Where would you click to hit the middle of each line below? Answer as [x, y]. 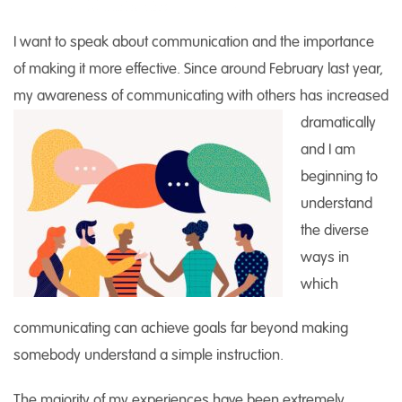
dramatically [338, 122]
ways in [325, 257]
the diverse [335, 230]
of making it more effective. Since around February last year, [198, 68]
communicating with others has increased [258, 95]
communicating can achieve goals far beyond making [181, 328]
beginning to [339, 176]
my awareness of [70, 95]
